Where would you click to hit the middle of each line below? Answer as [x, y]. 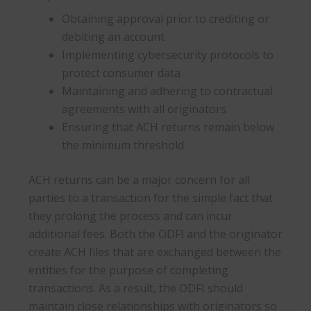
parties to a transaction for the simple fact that [151, 197]
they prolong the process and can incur [131, 216]
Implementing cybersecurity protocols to [168, 54]
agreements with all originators [144, 109]
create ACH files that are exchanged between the [155, 252]
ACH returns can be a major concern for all [139, 179]
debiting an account [113, 36]
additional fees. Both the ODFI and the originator [155, 234]
